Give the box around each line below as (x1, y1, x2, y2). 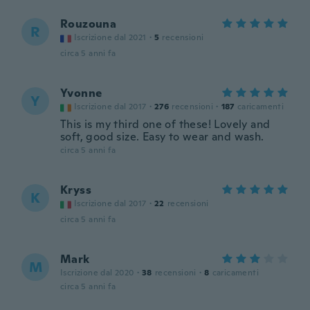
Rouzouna (60, 17, 117, 31)
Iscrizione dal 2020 (60, 267, 134, 278)
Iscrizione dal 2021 (74, 32, 147, 43)
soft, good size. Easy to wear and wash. (60, 129, 264, 144)
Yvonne (60, 86, 102, 100)
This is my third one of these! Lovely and (60, 117, 271, 131)
